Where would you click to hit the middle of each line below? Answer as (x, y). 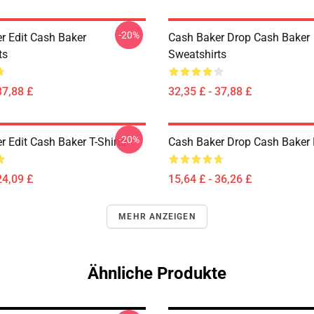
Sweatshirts (197, 54)
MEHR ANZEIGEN (157, 217)
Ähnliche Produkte (157, 273)
